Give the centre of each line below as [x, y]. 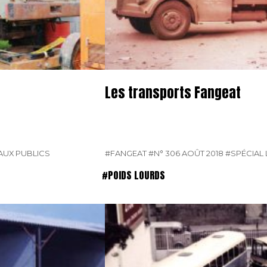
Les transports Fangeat [173, 92]
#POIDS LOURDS [133, 176]
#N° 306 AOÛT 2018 [186, 153]
